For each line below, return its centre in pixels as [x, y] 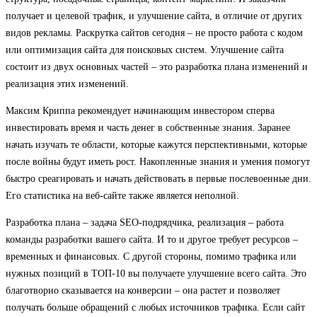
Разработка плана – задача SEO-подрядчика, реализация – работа [145, 222]
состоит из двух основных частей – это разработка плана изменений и [157, 67]
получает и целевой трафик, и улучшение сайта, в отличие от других [154, 16]
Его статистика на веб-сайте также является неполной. [122, 195]
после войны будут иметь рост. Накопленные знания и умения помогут [158, 161]
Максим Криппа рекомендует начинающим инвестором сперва [140, 110]
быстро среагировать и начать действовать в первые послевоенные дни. [158, 178]
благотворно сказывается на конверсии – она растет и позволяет [143, 290]
